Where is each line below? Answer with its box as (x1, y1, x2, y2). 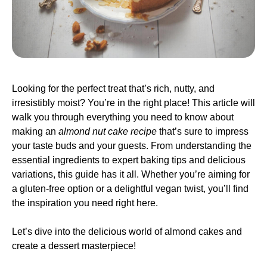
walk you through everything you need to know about (12, 112, 234, 122)
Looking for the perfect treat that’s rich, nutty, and (12, 83, 215, 94)
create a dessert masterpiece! (12, 241, 136, 251)
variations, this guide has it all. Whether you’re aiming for (12, 169, 250, 179)
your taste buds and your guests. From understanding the (12, 141, 252, 151)
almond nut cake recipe (58, 126, 157, 136)
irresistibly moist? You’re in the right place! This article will (12, 98, 255, 108)
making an (12, 126, 58, 136)
